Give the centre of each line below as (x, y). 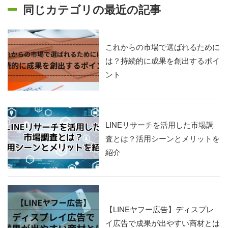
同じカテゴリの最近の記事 (92, 9)
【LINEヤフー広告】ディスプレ (160, 209)
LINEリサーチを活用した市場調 (160, 124)
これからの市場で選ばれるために (163, 46)
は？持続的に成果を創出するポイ (163, 60)
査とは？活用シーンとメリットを (163, 138)
